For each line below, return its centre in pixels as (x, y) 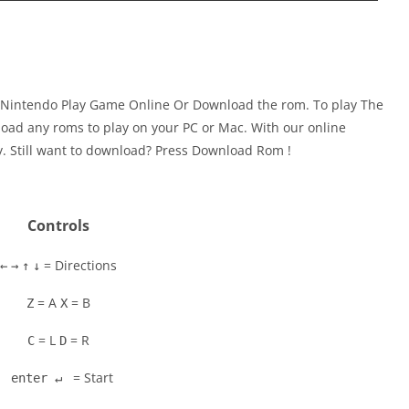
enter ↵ (37, 378)
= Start (91, 378)
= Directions (79, 265)
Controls (58, 225)
